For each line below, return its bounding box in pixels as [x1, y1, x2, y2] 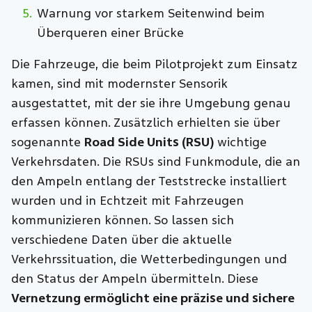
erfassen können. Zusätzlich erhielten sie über [11, 115, 281, 130]
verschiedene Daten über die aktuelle [11, 232, 233, 247]
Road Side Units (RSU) [84, 134, 214, 150]
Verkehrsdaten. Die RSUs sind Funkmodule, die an [11, 154, 301, 169]
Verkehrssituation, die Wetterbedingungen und [11, 251, 288, 267]
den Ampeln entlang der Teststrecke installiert [11, 173, 288, 189]
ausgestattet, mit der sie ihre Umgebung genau [11, 95, 291, 111]
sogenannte [11, 134, 85, 150]
